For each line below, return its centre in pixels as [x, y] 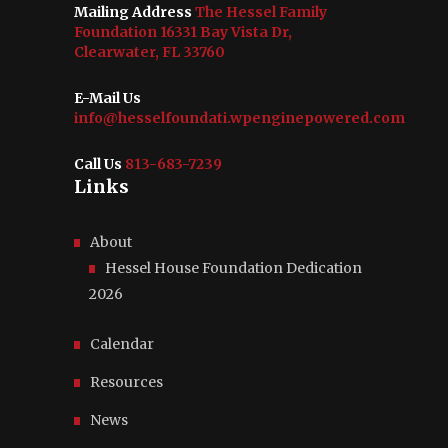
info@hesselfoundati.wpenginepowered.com [239, 117]
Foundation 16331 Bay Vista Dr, [183, 31]
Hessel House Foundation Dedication [233, 267]
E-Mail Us [107, 97]
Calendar [122, 343]
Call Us [98, 163]
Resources [126, 381]
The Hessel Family [259, 11]
